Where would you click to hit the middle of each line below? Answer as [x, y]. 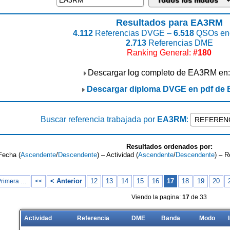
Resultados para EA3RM [169, 23]
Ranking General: [160, 53]
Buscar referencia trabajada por [99, 119]
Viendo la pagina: [157, 197]
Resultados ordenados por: [169, 147]
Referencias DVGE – [133, 33]
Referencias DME [179, 43]
